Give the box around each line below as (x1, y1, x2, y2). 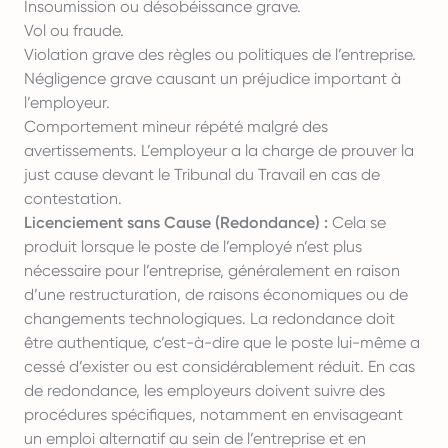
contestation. (24, 189, 122, 208)
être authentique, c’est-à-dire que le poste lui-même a (24, 333, 420, 352)
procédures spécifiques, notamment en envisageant (24, 405, 403, 424)
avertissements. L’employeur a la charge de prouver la (24, 141, 414, 160)
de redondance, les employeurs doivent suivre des (24, 381, 385, 400)
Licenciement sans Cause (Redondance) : (24, 213, 328, 232)
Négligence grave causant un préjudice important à (24, 69, 401, 88)
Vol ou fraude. (24, 21, 124, 40)
